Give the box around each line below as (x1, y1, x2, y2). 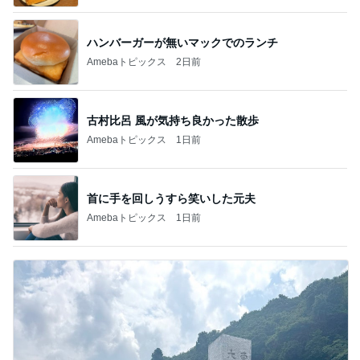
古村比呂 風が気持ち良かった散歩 (87, 113, 259, 127)
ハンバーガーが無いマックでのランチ (87, 35, 278, 49)
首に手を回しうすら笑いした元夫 (87, 191, 256, 205)
